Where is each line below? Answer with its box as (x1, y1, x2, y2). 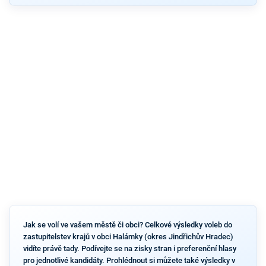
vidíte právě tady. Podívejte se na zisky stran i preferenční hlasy (23, 243, 236, 253)
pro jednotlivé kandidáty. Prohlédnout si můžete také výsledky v (23, 255, 235, 265)
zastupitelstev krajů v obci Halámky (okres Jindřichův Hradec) (23, 232, 233, 241)
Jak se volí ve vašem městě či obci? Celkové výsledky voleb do (23, 220, 232, 229)
